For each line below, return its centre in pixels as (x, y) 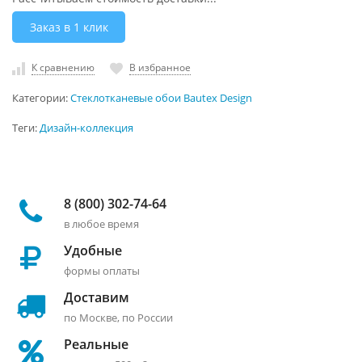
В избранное (160, 67)
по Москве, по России (118, 317)
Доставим (97, 297)
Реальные (96, 344)
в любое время (101, 223)
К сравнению (63, 67)
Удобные (93, 250)
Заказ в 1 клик (69, 27)
